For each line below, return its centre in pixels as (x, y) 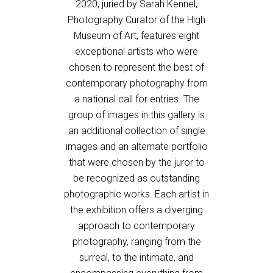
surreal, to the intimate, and (136, 257)
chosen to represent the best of (136, 67)
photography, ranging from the (136, 241)
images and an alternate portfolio (136, 146)
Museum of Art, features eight (136, 35)
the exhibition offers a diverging (136, 210)
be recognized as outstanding (136, 178)
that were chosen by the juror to (136, 162)
